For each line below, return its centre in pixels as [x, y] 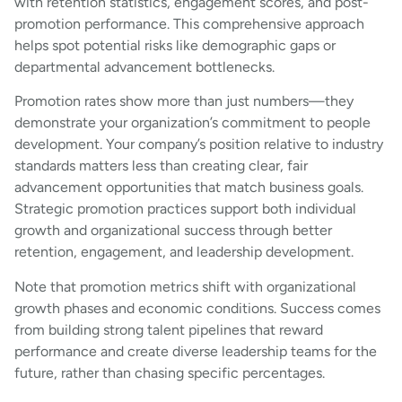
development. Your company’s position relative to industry [199, 144]
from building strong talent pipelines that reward [169, 329]
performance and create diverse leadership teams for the [196, 351]
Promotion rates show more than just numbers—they [184, 101]
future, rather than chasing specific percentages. [170, 372]
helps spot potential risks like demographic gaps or [175, 45]
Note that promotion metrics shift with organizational [185, 286]
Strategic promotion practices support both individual [185, 209]
